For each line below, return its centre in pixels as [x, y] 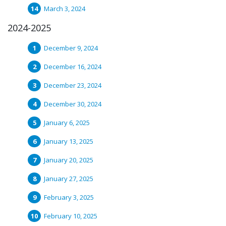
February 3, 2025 [69, 197]
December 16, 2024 [73, 67]
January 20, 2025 [69, 160]
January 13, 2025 [69, 141]
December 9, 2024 [71, 48]
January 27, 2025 [69, 179]
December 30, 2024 [73, 104]
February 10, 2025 [71, 216]
